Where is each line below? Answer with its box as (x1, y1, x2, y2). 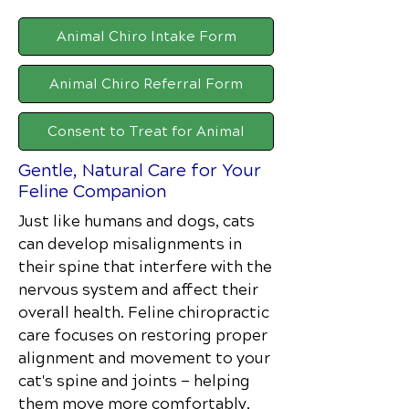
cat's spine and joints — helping (18, 372, 250, 391)
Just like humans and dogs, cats (18, 212, 255, 231)
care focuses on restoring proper (18, 326, 267, 345)
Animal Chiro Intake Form (56, 28, 236, 45)
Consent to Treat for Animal (47, 123, 245, 140)
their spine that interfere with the (18, 257, 272, 277)
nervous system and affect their (18, 280, 258, 299)
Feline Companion (18, 181, 166, 202)
